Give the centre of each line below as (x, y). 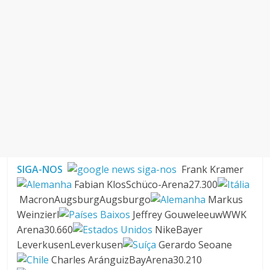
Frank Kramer (210, 169)
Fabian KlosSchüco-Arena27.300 (145, 184)
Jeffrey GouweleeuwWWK (189, 215)
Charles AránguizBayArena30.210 (126, 260)
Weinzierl (38, 215)
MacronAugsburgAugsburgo (84, 199)
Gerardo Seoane (194, 245)
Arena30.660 (45, 230)
